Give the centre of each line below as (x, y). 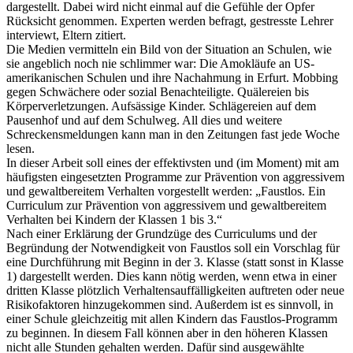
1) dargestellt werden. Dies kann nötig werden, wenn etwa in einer (171, 276)
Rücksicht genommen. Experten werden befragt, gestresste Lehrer (170, 20)
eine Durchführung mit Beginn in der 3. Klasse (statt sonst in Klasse (175, 262)
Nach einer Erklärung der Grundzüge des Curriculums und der (162, 233)
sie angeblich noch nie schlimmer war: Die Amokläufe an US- (160, 63)
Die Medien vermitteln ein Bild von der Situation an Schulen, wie (169, 49)
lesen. (20, 148)
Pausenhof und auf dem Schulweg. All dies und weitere (144, 120)
